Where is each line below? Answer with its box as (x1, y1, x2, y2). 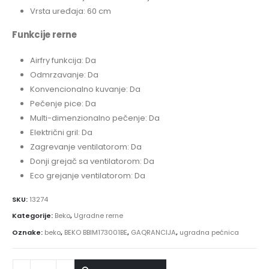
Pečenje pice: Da (29, 97, 96, 109)
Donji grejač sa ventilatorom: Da (29, 155, 154, 167)
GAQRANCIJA (131, 228, 176, 238)
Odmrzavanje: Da (29, 68, 98, 80)
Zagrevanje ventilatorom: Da (29, 141, 142, 153)
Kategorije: (12, 211, 55, 221)
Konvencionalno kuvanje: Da (29, 83, 141, 95)
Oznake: (12, 228, 44, 238)
